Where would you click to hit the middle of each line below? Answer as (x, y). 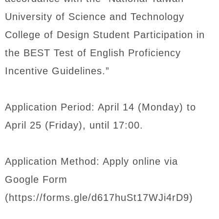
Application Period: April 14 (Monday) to (100, 107)
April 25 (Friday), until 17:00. (74, 125)
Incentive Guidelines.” (57, 71)
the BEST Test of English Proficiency (93, 53)
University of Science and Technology (95, 17)
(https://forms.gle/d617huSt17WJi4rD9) (99, 197)
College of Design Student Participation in (105, 35)
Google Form (36, 179)
